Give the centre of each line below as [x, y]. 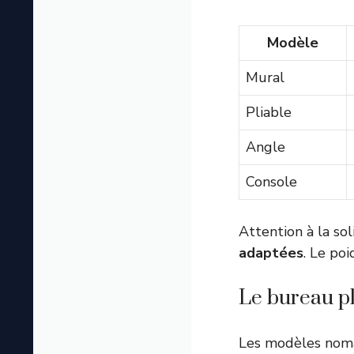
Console [271, 182]
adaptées [271, 253]
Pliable [269, 113]
